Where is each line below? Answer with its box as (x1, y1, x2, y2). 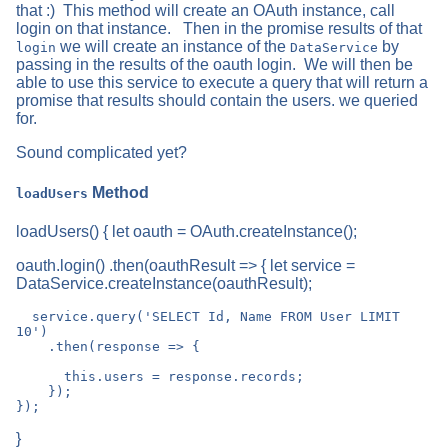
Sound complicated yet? (16, 144, 187, 162)
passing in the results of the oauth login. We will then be (16, 56, 413, 74)
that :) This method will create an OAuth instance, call (16, 2, 395, 20)
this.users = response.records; (16, 369, 64, 385)
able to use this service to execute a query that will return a (16, 74, 428, 92)
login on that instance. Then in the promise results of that (16, 20, 422, 38)
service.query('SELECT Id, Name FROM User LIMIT (16, 309, 32, 325)
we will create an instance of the (56, 38, 290, 56)
